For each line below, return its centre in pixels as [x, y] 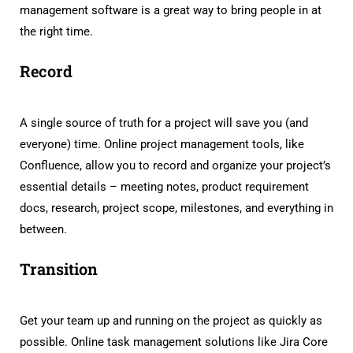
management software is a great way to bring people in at [171, 10]
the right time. [56, 32]
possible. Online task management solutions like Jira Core [174, 342]
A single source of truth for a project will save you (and [164, 123]
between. [43, 229]
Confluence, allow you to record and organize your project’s [175, 165]
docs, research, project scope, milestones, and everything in [176, 208]
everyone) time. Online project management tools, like [162, 144]
